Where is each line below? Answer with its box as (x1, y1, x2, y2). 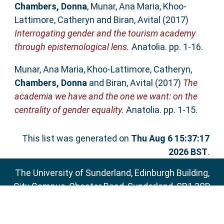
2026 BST (168, 146, 208, 157)
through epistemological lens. (14, 41, 129, 52)
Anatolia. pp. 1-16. (129, 41, 203, 52)
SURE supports (28, 207, 90, 218)
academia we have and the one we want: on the (14, 91, 197, 102)
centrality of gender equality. (14, 104, 124, 115)
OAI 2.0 (90, 207, 119, 218)
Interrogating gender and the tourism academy (14, 28, 195, 39)
